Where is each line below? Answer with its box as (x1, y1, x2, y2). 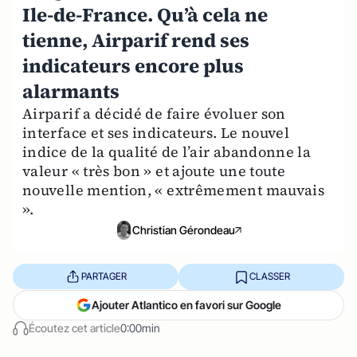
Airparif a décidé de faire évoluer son (22, 104, 286, 124)
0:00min (120, 320, 160, 335)
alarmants (22, 78, 120, 104)
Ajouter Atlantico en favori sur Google (92, 297, 281, 312)
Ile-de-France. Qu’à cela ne (22, 2, 268, 28)
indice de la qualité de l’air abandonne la (22, 142, 312, 162)
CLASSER (249, 270, 290, 283)
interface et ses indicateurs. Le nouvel (22, 123, 290, 143)
